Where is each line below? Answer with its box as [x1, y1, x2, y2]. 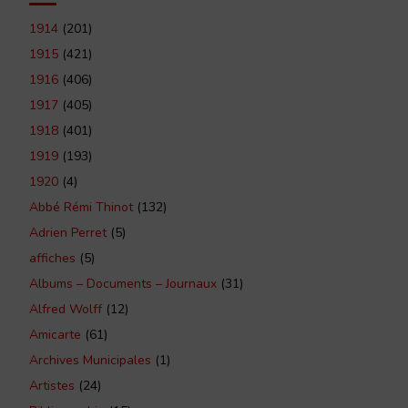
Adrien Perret [29, 223, 107, 241]
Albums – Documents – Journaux [29, 274, 217, 292]
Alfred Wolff [29, 300, 102, 318]
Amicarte [29, 325, 81, 343]
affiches [29, 249, 76, 267]
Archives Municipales [29, 351, 151, 369]
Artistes [29, 376, 75, 394]
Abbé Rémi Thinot [29, 198, 133, 216]
